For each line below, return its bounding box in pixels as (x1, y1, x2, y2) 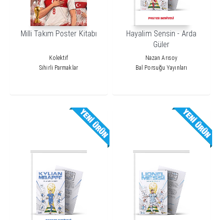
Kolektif (49, 55, 69, 62)
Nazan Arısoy (145, 55, 178, 62)
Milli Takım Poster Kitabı (20, 29, 97, 39)
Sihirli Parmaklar (39, 64, 78, 72)
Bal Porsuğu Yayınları (135, 64, 188, 72)
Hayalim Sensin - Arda (126, 29, 197, 39)
